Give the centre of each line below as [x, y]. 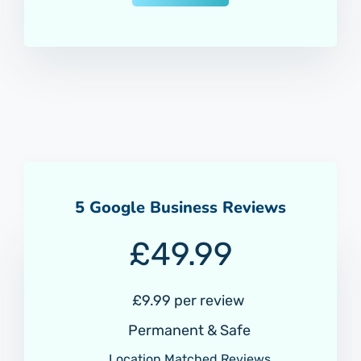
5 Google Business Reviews [180, 207]
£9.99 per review [188, 300]
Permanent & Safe [188, 330]
